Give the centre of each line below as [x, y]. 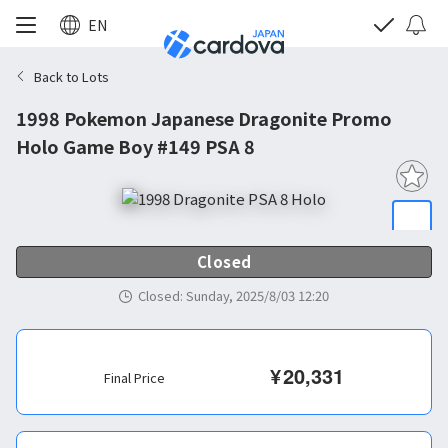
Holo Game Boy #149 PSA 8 [135, 146]
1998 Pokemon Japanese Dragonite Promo [204, 118]
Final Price [134, 377]
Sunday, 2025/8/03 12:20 [257, 295]
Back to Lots [71, 76]
